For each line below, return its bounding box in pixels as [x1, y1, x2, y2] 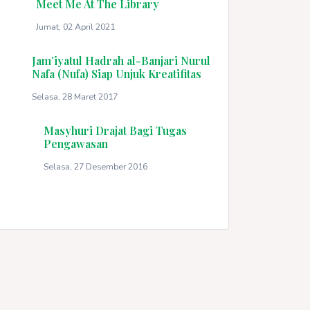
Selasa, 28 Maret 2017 [31, 90, 118, 102]
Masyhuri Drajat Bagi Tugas [44, 122, 188, 138]
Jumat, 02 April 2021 [35, 20, 115, 33]
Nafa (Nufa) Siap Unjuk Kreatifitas [31, 66, 201, 81]
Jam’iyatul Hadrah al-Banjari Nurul [31, 53, 210, 68]
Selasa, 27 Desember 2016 [44, 160, 148, 172]
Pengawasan [44, 136, 109, 151]
